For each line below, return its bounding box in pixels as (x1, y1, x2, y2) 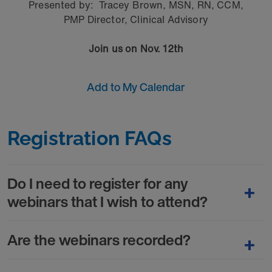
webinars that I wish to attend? (7, 191, 208, 212)
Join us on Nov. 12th (88, 41, 184, 56)
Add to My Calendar (87, 79, 185, 95)
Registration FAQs (7, 127, 172, 149)
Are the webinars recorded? (7, 229, 191, 251)
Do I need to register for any (7, 172, 188, 194)
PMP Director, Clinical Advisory (64, 12, 208, 27)
